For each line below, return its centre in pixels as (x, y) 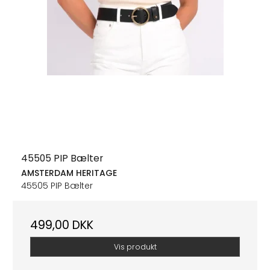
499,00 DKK (62, 225)
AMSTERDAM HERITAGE (69, 173)
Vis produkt (135, 246)
